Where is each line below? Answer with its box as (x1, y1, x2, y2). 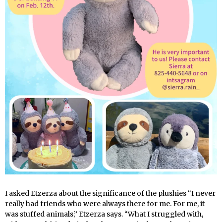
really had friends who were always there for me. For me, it (5, 199, 205, 209)
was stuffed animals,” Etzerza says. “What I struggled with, (5, 210, 203, 219)
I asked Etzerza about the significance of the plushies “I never (5, 189, 216, 198)
